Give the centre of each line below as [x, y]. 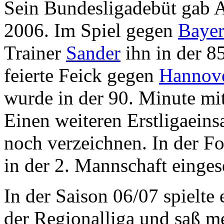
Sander [93, 52]
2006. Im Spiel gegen [91, 30]
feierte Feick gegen [81, 75]
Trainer [35, 52]
